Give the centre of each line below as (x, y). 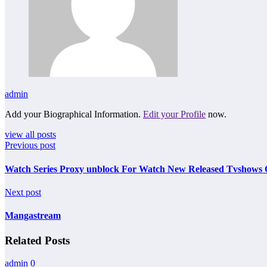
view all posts (30, 135)
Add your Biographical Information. (74, 114)
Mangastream (33, 216)
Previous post (30, 145)
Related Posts (37, 240)
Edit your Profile (174, 114)
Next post (23, 192)
